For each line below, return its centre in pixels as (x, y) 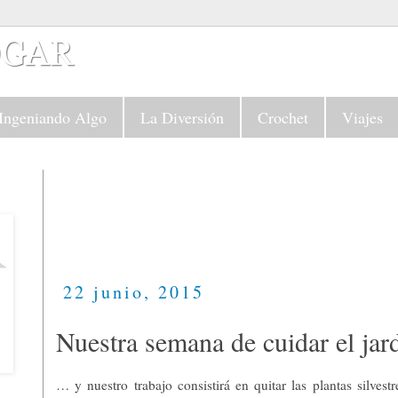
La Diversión (182, 117)
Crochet (283, 117)
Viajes (362, 117)
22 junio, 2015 (134, 291)
